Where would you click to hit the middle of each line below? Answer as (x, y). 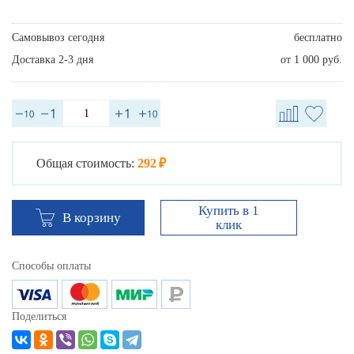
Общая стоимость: (85, 164)
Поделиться (39, 317)
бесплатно (318, 38)
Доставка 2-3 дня (53, 60)
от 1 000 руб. (311, 60)
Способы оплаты (51, 266)
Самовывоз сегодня (58, 38)
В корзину (92, 218)
